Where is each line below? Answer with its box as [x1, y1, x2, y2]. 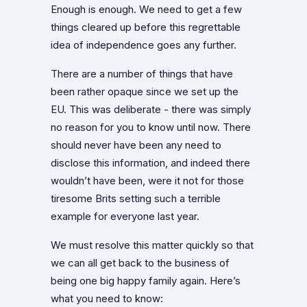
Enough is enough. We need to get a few [51, 3, 242, 16]
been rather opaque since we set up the [51, 85, 238, 98]
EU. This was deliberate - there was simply [51, 103, 251, 116]
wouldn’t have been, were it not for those [51, 174, 244, 187]
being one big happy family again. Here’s [51, 274, 241, 287]
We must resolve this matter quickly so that [51, 238, 254, 251]
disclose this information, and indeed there [51, 156, 250, 169]
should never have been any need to [51, 138, 221, 151]
